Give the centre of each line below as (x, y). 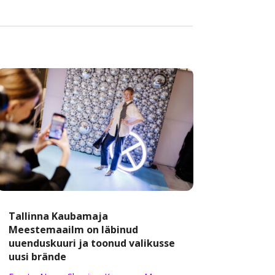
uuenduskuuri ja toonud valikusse (91, 243)
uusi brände (37, 257)
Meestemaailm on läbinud (73, 230)
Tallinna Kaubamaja (58, 216)
